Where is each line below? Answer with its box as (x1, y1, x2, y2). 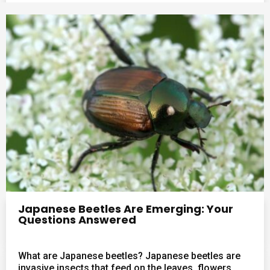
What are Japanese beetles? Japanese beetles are (18, 250, 240, 262)
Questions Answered (18, 212, 136, 227)
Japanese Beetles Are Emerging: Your (18, 201, 233, 216)
